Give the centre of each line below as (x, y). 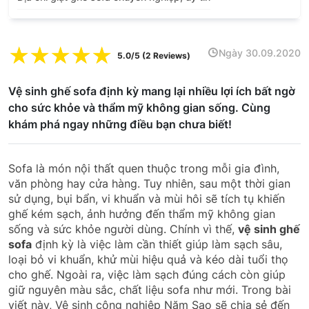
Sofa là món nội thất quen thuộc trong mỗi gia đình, (144, 168)
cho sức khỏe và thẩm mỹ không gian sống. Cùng (139, 107)
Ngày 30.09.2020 (260, 53)
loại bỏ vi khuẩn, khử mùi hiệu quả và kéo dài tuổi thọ (148, 259)
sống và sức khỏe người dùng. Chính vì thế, (123, 229)
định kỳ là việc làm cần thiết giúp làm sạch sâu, (157, 244)
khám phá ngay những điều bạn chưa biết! (120, 124)
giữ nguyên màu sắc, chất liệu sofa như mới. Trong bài (150, 289)
